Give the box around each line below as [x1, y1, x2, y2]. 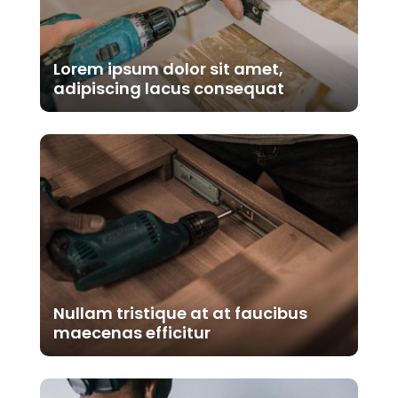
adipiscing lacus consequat [52, 76, 284, 99]
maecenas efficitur [52, 321, 211, 344]
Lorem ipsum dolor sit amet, [52, 57, 283, 80]
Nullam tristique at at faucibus [52, 301, 307, 324]
